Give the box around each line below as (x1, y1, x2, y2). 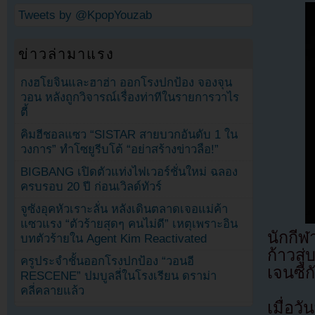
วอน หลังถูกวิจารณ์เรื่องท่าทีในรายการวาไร (20, 90, 240, 104)
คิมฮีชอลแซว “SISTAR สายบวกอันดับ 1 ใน (20, 127, 238, 141)
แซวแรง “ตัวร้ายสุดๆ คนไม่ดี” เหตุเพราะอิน (20, 217, 238, 231)
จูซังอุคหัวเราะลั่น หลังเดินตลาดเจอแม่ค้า (20, 202, 229, 216)
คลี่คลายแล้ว (20, 283, 85, 297)
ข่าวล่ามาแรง (18, 46, 115, 62)
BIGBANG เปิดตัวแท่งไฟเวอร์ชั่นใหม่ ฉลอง (20, 165, 238, 179)
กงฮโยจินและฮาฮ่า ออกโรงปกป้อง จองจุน (20, 75, 233, 89)
